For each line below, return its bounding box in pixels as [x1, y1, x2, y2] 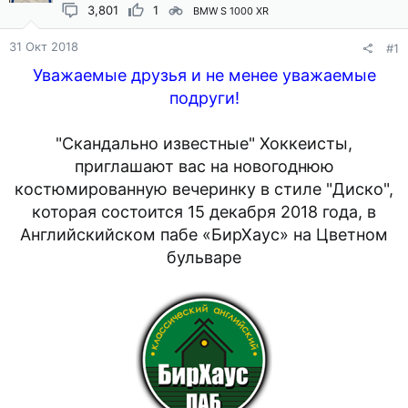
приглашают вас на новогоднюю [74, 156, 334, 176]
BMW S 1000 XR [193, 5, 269, 18]
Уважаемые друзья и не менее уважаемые [32, 65, 376, 85]
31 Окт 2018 [9, 38, 78, 54]
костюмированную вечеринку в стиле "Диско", [15, 178, 393, 199]
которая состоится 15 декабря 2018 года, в [32, 201, 376, 221]
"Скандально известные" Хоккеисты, [56, 133, 352, 153]
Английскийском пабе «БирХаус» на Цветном [20, 224, 388, 244]
